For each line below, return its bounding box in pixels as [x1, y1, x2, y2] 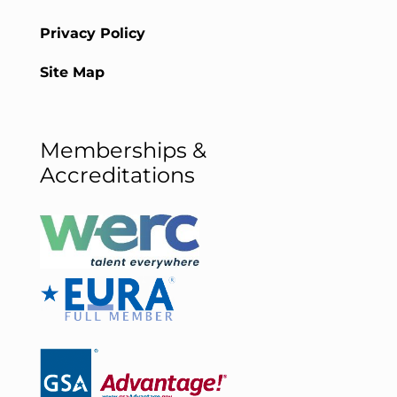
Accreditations [39, 161, 195, 188]
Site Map [39, 63, 105, 81]
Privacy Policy [39, 24, 145, 42]
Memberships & [39, 136, 206, 163]
